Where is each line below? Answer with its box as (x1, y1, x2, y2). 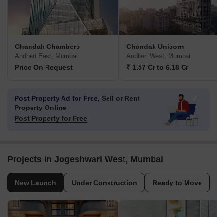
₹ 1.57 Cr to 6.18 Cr (126, 63, 188, 72)
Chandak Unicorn (126, 43, 184, 51)
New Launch (15, 179, 56, 187)
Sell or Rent (100, 94, 140, 103)
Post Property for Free (15, 114, 87, 123)
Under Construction (72, 179, 137, 187)
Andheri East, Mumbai (15, 52, 77, 60)
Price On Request (15, 63, 73, 72)
